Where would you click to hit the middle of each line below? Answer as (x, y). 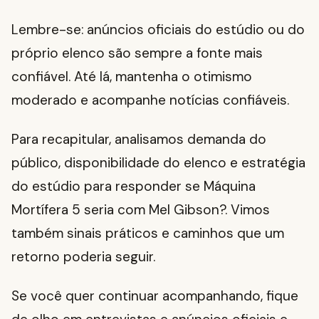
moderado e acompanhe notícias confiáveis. (150, 100)
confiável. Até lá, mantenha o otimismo (132, 77)
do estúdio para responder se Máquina (134, 187)
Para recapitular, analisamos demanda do (139, 140)
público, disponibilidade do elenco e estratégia (158, 163)
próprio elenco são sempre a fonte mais (137, 53)
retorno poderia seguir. (83, 257)
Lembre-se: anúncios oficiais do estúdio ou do (158, 30)
